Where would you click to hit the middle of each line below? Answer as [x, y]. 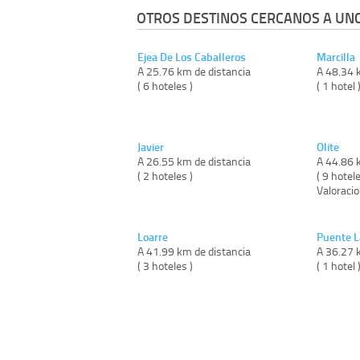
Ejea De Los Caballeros [192, 56]
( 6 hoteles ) [165, 85]
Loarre [153, 236]
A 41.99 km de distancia [194, 251]
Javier [151, 146]
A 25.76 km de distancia [194, 71]
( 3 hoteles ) [165, 265]
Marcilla [335, 56]
